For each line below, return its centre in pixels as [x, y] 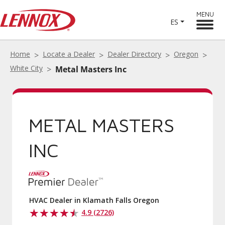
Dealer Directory [134, 54]
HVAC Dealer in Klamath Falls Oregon [94, 200]
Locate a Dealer [69, 54]
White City [26, 68]
